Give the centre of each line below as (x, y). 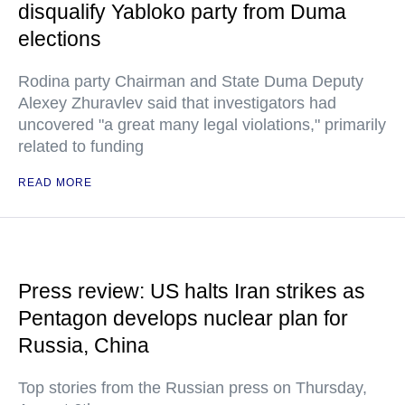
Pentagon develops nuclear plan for (183, 318)
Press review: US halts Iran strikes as (192, 291)
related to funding (81, 146)
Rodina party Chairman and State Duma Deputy (191, 81)
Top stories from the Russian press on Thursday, (193, 388)
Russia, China (84, 345)
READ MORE (55, 183)
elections (60, 39)
